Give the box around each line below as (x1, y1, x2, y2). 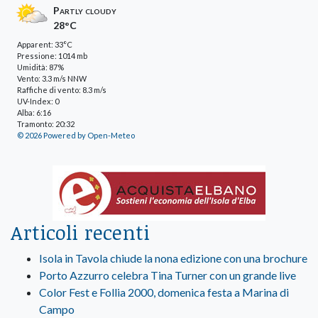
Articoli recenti (11, 219, 150, 246)
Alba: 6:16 (17, 108, 51, 118)
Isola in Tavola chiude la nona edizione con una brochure (39, 251, 307, 265)
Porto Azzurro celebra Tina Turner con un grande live (39, 268, 296, 283)
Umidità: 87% (17, 62, 64, 72)
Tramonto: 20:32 (17, 119, 75, 129)
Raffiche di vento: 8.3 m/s (17, 85, 106, 95)
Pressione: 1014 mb (17, 51, 87, 61)
